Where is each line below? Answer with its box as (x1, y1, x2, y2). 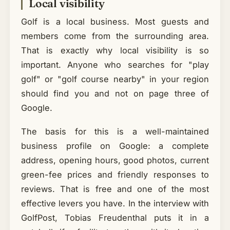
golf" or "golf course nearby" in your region (21, 74, 209, 85)
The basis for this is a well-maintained (21, 126, 209, 137)
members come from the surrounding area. (21, 31, 209, 42)
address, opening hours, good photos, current (21, 155, 209, 165)
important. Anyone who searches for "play (21, 60, 209, 70)
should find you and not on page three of (21, 88, 209, 99)
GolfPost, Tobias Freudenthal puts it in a (21, 212, 209, 223)
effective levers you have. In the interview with (21, 198, 209, 208)
